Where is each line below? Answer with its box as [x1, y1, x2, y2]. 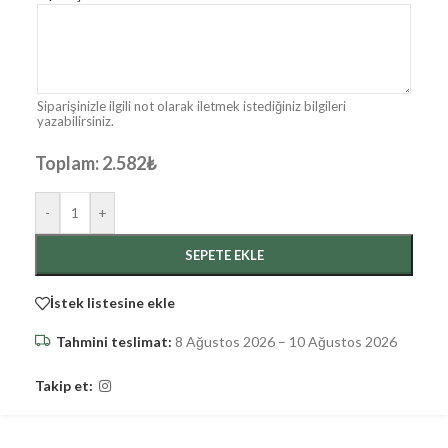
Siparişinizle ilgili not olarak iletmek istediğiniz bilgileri [37, 97, 346, 114]
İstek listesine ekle [50, 294, 175, 312]
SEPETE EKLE [184, 246, 264, 263]
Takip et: [35, 377, 93, 395]
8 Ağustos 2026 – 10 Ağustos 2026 [172, 332, 397, 350]
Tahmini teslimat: [56, 332, 172, 350]
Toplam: [35, 151, 99, 174]
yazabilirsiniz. [37, 112, 114, 129]
